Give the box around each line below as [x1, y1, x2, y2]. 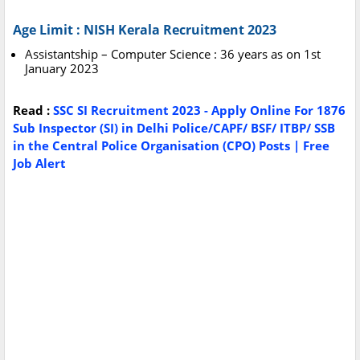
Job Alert [13, 155, 66, 172]
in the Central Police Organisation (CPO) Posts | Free [13, 137, 329, 154]
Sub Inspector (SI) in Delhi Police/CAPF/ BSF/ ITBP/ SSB [13, 120, 335, 137]
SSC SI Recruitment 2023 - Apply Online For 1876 [53, 102, 346, 119]
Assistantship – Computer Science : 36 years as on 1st [25, 46, 321, 63]
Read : [13, 102, 53, 119]
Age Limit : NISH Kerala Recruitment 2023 [13, 21, 276, 39]
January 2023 [25, 60, 99, 77]
